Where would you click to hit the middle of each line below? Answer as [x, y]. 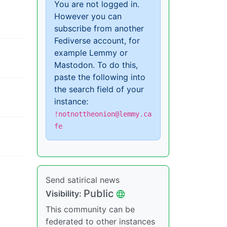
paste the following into [100, 77]
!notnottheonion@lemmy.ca [103, 114]
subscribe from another [99, 28]
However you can [88, 16]
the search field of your [99, 89]
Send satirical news [83, 180]
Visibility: [65, 194]
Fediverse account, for [97, 41]
